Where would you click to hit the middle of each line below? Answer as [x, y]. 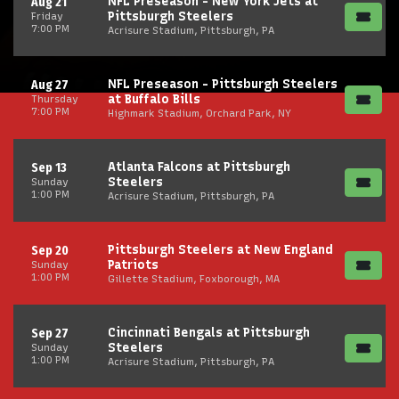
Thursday [55, 99]
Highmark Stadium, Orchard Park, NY [199, 113]
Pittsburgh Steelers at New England [220, 249]
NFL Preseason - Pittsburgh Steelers [223, 84]
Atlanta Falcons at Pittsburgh [199, 167]
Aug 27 [50, 85]
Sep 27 [50, 334]
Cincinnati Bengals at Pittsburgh [209, 332]
